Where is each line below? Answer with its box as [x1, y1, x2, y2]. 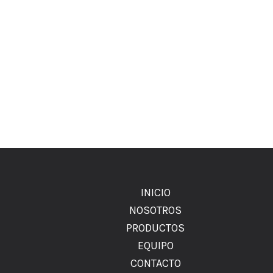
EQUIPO [137, 238, 174, 252]
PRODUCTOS [126, 221, 185, 235]
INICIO [140, 185, 171, 199]
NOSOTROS [129, 203, 182, 217]
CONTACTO [130, 256, 181, 270]
